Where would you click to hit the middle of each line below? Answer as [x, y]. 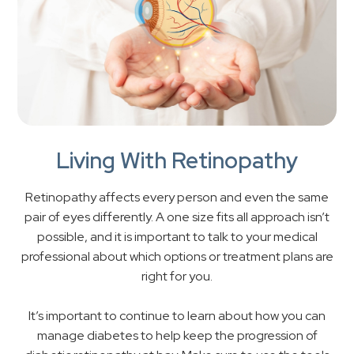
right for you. [177, 277]
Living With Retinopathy [177, 161]
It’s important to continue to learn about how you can [177, 316]
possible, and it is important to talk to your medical [177, 237]
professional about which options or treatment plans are [177, 257]
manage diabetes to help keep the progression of [177, 336]
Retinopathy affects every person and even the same [177, 198]
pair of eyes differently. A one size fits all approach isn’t [177, 217]
